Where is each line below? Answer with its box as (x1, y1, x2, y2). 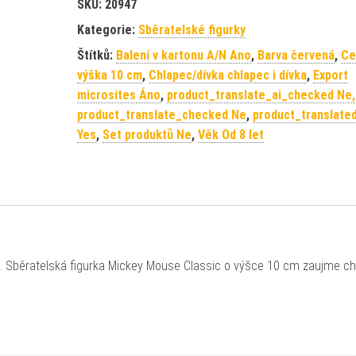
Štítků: (76, 48, 116, 63)
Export (312, 68, 348, 83)
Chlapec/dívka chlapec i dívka (148, 68, 307, 83)
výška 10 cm (76, 68, 142, 83)
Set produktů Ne (102, 127, 192, 142)
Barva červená (257, 48, 335, 63)
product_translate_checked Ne (76, 107, 246, 122)
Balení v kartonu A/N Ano (115, 48, 251, 63)
